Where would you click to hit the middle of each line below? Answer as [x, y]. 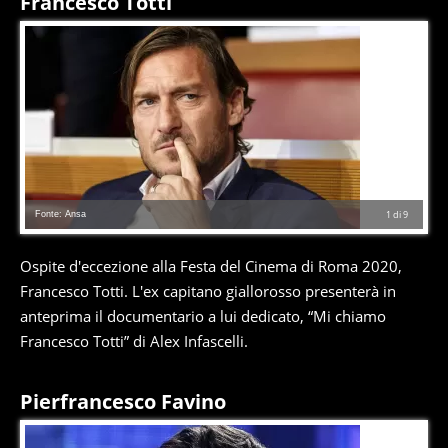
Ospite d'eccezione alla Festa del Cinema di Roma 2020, [211, 266]
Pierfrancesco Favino [123, 401]
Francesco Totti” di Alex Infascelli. [134, 341]
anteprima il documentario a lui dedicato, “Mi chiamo [203, 316]
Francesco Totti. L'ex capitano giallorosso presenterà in [208, 291]
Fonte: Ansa [60, 214]
